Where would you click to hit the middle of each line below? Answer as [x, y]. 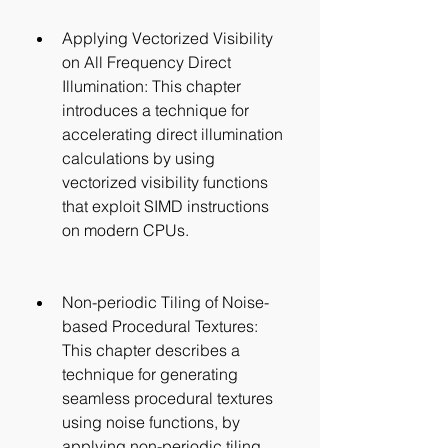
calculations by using [138, 158]
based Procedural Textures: [160, 326]
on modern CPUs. [125, 230]
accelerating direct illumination [172, 134]
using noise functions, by [151, 422]
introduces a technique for [155, 110]
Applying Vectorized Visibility [167, 38]
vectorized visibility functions [165, 182]
